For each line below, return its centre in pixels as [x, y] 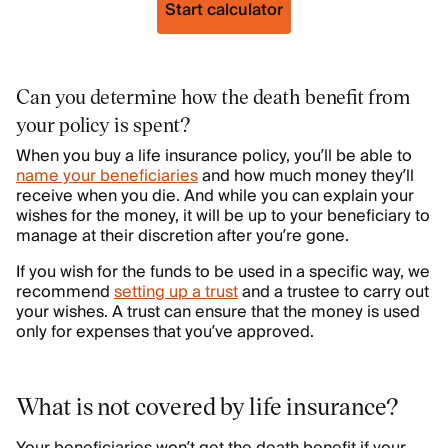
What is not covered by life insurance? [207, 405]
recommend [65, 292]
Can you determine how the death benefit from [213, 96]
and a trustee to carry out [333, 292]
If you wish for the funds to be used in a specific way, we [223, 272]
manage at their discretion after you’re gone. [184, 236]
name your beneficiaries [107, 176]
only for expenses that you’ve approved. [167, 332]
